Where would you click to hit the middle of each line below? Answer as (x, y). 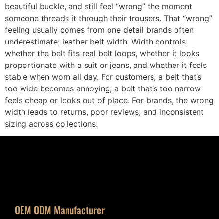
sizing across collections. (51, 123)
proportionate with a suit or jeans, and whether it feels (106, 65)
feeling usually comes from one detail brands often (99, 30)
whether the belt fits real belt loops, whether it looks (102, 53)
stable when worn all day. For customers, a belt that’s (103, 77)
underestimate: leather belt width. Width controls (95, 41)
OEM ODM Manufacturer (60, 210)
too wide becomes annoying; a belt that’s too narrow (103, 88)
